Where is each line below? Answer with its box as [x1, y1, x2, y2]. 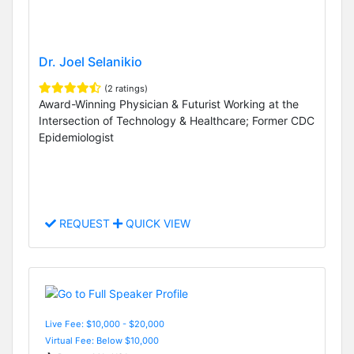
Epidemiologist [39, 130, 114, 145]
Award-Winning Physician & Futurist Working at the [39, 97, 299, 111]
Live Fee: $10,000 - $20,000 [45, 318, 164, 330]
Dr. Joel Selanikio [39, 54, 142, 70]
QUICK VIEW [122, 217, 190, 231]
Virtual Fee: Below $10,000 [45, 334, 159, 346]
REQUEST [56, 217, 113, 231]
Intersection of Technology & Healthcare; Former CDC [39, 114, 314, 128]
